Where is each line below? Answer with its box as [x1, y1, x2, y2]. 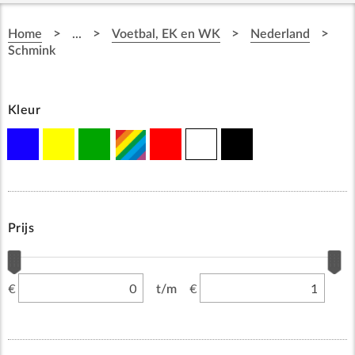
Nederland [250, 28, 310, 41]
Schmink [7, 44, 55, 58]
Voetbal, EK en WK [111, 28, 220, 41]
